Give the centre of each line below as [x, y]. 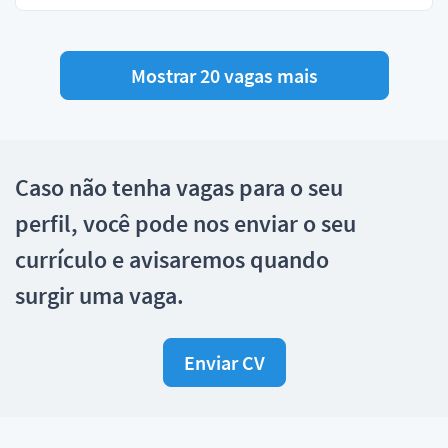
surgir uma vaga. [99, 295]
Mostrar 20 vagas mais [224, 75]
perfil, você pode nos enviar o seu [185, 223]
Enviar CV [224, 362]
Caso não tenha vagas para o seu [179, 187]
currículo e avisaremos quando [172, 259]
